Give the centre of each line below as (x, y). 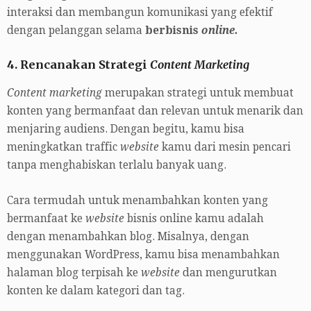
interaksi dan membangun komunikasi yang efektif (140, 13)
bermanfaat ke (46, 218)
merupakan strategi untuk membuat (198, 93)
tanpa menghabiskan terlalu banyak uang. (117, 165)
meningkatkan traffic (64, 147)
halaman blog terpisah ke (74, 272)
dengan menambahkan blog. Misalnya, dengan (128, 236)
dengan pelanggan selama (76, 31)
